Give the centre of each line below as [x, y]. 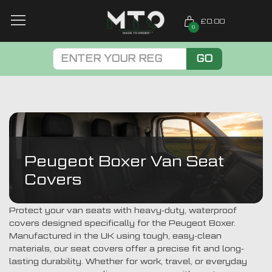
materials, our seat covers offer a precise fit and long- [127, 248]
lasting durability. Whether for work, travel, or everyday [128, 260]
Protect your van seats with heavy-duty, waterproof [123, 209]
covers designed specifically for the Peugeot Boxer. [122, 222]
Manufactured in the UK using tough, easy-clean [115, 235]
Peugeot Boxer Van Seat [124, 161]
